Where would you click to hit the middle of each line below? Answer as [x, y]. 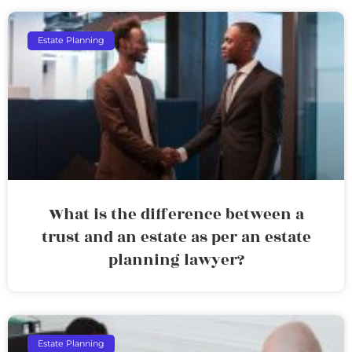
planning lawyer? [176, 260]
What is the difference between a [176, 214]
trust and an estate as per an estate [176, 237]
